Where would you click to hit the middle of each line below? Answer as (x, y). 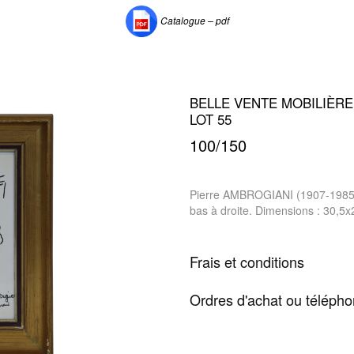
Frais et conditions (247, 261)
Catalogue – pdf (195, 20)
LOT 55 (211, 120)
